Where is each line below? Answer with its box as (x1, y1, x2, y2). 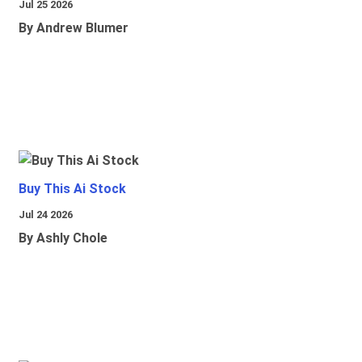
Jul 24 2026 (19, 208, 73, 221)
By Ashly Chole (19, 230, 107, 246)
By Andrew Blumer (19, 20, 128, 36)
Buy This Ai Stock (19, 181, 126, 197)
